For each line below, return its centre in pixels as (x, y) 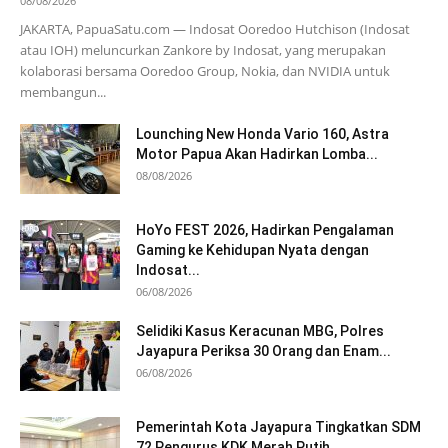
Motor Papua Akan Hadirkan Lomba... (257, 153)
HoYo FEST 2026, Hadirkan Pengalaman (265, 229)
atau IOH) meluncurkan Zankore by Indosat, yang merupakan (203, 49)
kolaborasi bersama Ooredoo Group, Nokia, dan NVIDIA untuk (205, 70)
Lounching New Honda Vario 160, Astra (262, 133)
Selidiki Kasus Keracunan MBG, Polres (260, 330)
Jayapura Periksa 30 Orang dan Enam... (263, 350)
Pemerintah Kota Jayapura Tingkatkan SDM (278, 426)
